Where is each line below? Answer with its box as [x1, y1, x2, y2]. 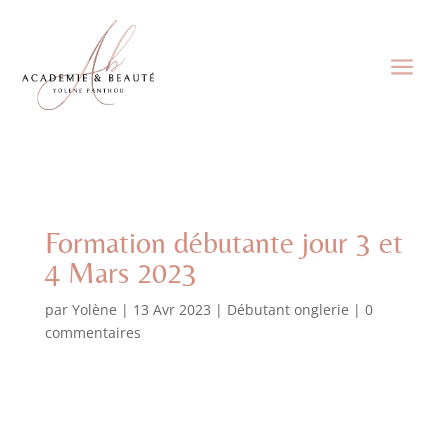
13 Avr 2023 [132, 299, 211, 319]
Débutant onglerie [226, 299, 349, 319]
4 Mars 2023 [44, 254, 197, 290]
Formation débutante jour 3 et [44, 224, 403, 260]
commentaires [44, 322, 141, 342]
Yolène [71, 299, 117, 319]
